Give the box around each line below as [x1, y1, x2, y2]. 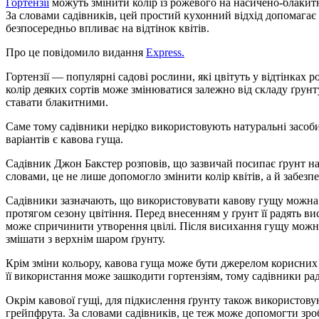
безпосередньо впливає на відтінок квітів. [6, 22, 209, 35]
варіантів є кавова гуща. [6, 133, 123, 146]
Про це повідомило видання [6, 46, 146, 59]
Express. [146, 46, 184, 59]
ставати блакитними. [6, 96, 108, 109]
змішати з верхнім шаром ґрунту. [6, 233, 165, 246]
